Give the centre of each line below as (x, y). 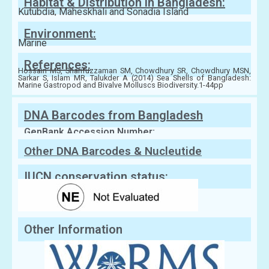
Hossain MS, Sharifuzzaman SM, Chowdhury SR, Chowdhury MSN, (134, 70)
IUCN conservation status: (96, 176)
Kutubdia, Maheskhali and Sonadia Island (103, 11)
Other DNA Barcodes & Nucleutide (113, 151)
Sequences (53, 162)
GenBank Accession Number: (89, 131)
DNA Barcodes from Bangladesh (113, 115)
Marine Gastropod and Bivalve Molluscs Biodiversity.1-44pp (121, 85)
